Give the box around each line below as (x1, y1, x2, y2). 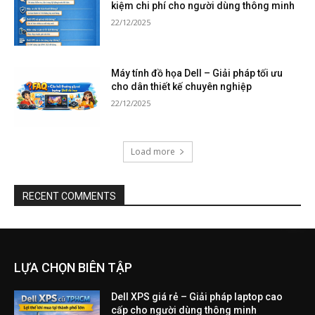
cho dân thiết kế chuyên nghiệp (111, 81, 252, 93)
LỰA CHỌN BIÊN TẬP (14, 259, 132, 275)
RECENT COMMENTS (22, 190, 116, 202)
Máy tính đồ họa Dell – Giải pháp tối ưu (111, 67, 283, 79)
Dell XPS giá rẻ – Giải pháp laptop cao (111, 290, 283, 302)
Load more (130, 145, 175, 157)
